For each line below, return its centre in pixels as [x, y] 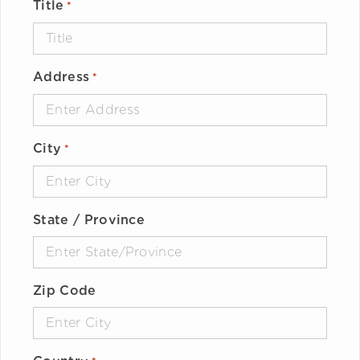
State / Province [89, 219]
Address [61, 76]
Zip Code [65, 290]
